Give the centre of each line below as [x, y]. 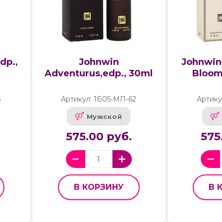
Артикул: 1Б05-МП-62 [99, 99]
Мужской [104, 116]
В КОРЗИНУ [99, 187]
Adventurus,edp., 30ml [99, 74]
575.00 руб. [99, 137]
